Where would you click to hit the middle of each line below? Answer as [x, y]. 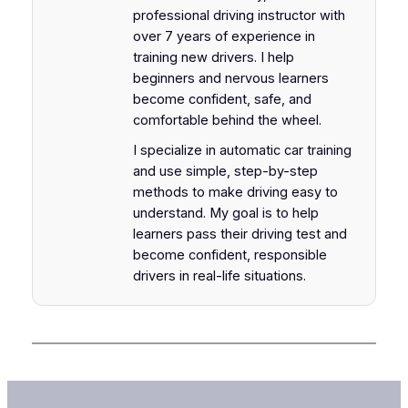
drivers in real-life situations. [219, 276]
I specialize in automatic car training [242, 151]
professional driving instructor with [239, 16]
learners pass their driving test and [240, 235]
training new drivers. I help [213, 58]
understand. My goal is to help [225, 214]
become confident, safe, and [222, 100]
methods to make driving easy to [235, 193]
